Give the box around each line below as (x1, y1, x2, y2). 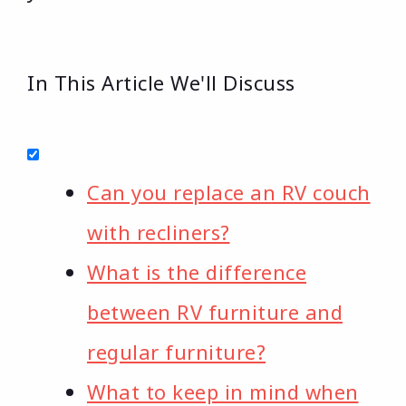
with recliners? (87, 218, 230, 246)
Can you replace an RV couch (87, 179, 371, 207)
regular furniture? (87, 338, 266, 366)
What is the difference (87, 258, 306, 286)
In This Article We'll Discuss (27, 69, 295, 97)
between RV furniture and (87, 298, 343, 326)
